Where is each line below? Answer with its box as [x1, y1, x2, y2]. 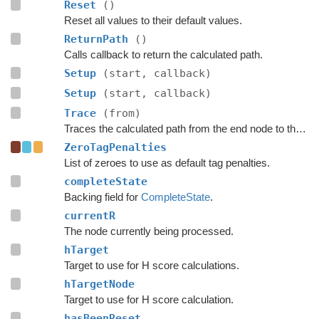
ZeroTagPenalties [63, 140, 167, 154]
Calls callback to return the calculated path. [63, 48, 263, 61]
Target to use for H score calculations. [63, 258, 239, 271]
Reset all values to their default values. [63, 14, 242, 26]
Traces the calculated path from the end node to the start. [295, 122, 306, 135]
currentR [63, 209, 115, 222]
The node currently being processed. [63, 224, 234, 237]
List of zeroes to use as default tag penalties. [63, 156, 270, 169]
